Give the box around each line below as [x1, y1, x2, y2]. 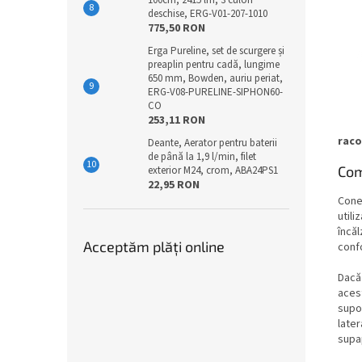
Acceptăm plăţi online [83, 238, 225, 255]
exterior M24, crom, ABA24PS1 [148, 163, 278, 178]
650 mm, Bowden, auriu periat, [148, 71, 283, 86]
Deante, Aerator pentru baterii [148, 136, 277, 150]
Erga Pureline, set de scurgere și [148, 44, 284, 58]
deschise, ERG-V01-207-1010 [148, 6, 267, 21]
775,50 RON [148, 20, 205, 36]
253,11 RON [148, 112, 205, 128]
